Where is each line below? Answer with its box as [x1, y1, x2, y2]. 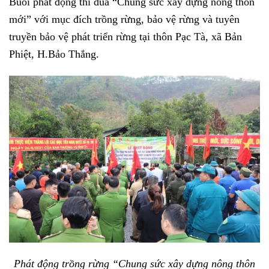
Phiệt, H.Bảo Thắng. [9, 47, 99, 60]
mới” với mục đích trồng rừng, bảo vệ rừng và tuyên [9, 13, 240, 25]
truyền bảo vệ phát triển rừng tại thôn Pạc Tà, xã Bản [9, 30, 242, 43]
